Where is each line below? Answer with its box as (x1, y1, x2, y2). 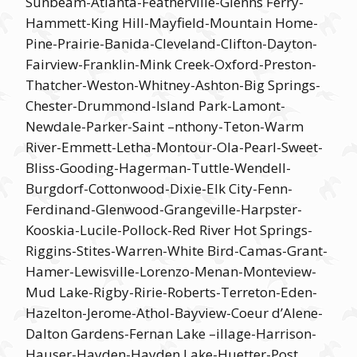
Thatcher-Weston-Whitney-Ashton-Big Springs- (25, 76, 320, 94)
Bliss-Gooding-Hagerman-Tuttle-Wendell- (25, 159, 291, 177)
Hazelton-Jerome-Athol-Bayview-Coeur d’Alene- (25, 304, 323, 322)
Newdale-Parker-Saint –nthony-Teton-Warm (25, 117, 304, 135)
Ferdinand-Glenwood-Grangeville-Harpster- (25, 200, 302, 218)
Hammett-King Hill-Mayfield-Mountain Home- (25, 14, 318, 32)
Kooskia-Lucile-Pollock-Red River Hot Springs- (25, 221, 312, 239)
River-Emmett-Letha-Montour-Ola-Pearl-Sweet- (25, 138, 323, 156)
